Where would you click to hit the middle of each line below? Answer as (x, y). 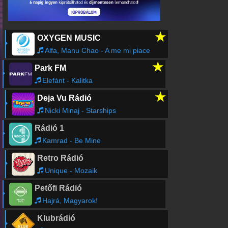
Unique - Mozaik (71, 170)
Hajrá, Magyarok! (70, 201)
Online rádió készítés (46, 44)
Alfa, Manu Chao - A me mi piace (97, 50)
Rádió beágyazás (39, 17)
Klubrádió (56, 218)
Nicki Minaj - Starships (80, 110)
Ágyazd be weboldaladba (48, 26)
